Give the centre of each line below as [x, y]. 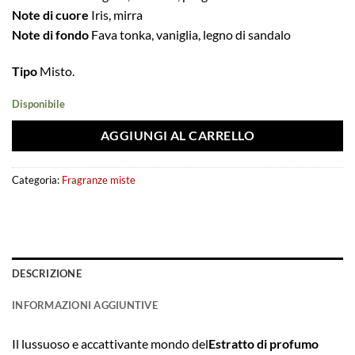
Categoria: [37, 180]
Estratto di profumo [263, 344]
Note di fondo [50, 35]
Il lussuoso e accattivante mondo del [110, 344]
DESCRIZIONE [47, 274]
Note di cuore [50, 15]
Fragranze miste [99, 180]
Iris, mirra [116, 15]
